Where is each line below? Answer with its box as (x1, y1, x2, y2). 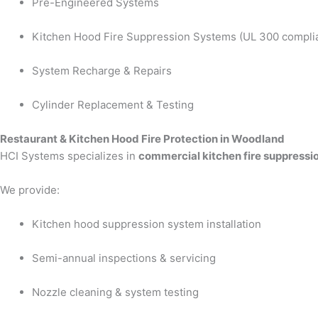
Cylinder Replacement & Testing (32, 98, 194, 112)
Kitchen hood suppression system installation (32, 217, 261, 231)
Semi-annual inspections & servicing (32, 251, 216, 265)
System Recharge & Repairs (32, 64, 172, 78)
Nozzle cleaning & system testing (32, 285, 199, 300)
